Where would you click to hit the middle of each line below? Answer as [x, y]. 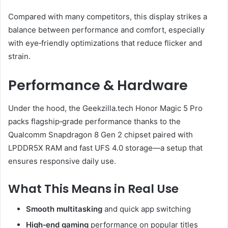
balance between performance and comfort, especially [106, 30]
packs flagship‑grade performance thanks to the [94, 121]
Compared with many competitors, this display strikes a [108, 17]
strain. [19, 56]
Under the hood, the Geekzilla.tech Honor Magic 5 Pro [105, 108]
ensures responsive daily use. [62, 161]
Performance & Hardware [98, 85]
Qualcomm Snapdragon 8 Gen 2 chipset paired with [101, 134]
